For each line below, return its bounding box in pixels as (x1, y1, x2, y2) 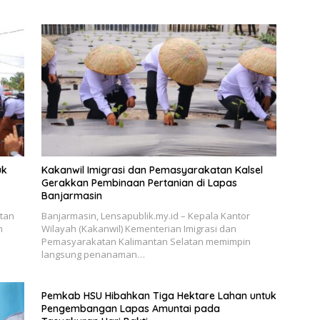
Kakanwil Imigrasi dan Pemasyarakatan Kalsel (41, 164, 263, 177)
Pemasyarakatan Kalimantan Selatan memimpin (41, 235, 251, 249)
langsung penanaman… (41, 248, 145, 261)
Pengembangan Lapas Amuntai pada (41, 302, 220, 316)
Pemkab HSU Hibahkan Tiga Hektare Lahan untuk (41, 289, 276, 303)
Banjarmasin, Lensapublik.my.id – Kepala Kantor (41, 209, 250, 223)
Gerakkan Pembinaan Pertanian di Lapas (41, 176, 237, 190)
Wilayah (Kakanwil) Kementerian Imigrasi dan (41, 222, 236, 236)
